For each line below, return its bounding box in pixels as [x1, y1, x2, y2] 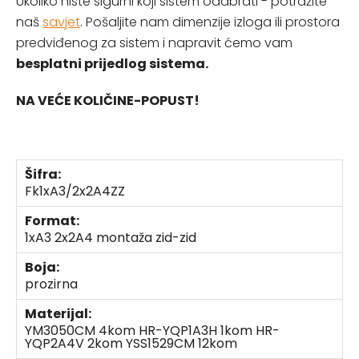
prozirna [25, 275, 78, 293]
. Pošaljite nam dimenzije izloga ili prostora [80, 13, 340, 31]
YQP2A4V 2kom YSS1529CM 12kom [25, 334, 237, 353]
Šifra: [25, 165, 61, 184]
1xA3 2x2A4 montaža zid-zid [25, 228, 196, 247]
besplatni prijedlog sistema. [16, 54, 208, 73]
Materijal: [25, 305, 91, 323]
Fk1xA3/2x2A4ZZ [25, 182, 125, 200]
